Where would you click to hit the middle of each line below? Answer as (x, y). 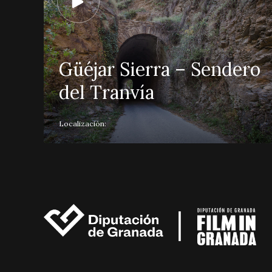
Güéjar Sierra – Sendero (160, 69)
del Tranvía (107, 92)
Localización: (83, 124)
